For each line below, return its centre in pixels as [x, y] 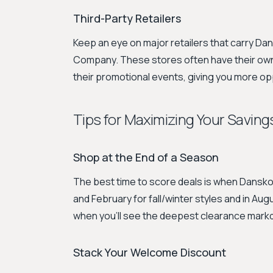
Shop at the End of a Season [146, 157]
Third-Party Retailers [127, 18]
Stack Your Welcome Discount [150, 252]
